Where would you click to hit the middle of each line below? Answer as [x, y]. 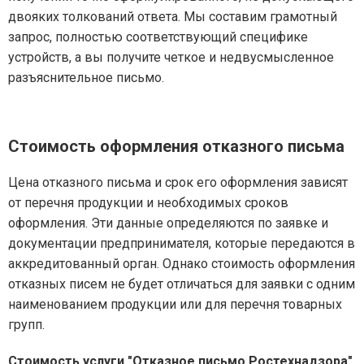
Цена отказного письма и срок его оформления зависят [178, 182]
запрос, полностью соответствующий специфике [158, 37]
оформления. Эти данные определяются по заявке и [168, 223]
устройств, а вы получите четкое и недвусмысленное [171, 57]
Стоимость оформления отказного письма [176, 146]
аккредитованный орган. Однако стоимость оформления [182, 264]
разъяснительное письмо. [86, 78]
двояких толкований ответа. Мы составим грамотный [173, 17]
